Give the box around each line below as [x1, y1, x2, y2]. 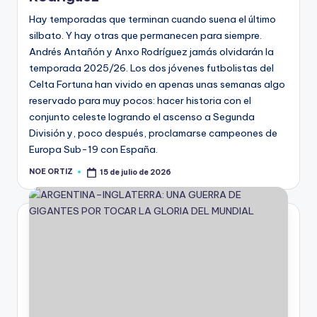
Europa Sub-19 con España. [29, 142, 158, 156]
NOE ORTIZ [29, 167, 73, 177]
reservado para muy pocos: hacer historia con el [29, 93, 251, 107]
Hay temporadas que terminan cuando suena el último [29, 12, 276, 25]
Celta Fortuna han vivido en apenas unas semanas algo [29, 77, 285, 91]
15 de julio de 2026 [100, 167, 172, 177]
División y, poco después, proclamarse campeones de [29, 126, 277, 139]
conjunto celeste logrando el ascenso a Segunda [29, 110, 255, 123]
